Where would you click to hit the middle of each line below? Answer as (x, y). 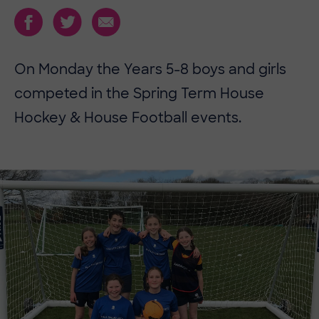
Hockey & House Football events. (128, 118)
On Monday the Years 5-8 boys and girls (150, 69)
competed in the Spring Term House (139, 94)
